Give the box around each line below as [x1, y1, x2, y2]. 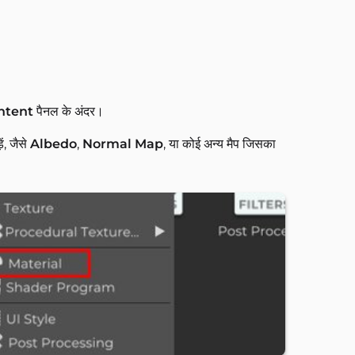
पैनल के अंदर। [33, 103, 104, 119]
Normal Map [82, 136, 163, 151]
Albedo [30, 136, 77, 151]
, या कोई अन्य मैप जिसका [163, 136, 276, 151]
